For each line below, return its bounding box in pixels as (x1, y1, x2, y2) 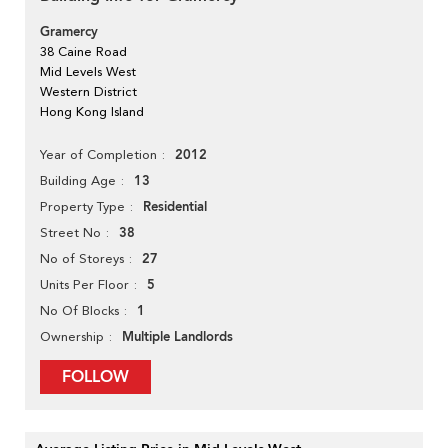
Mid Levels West (40, 64, 136, 80)
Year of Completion (40, 147, 157, 163)
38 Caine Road (40, 44, 127, 60)
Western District (40, 84, 137, 100)
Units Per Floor (40, 277, 129, 293)
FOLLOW (62, 366, 129, 389)
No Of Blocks (40, 303, 119, 319)
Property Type (40, 199, 125, 215)
